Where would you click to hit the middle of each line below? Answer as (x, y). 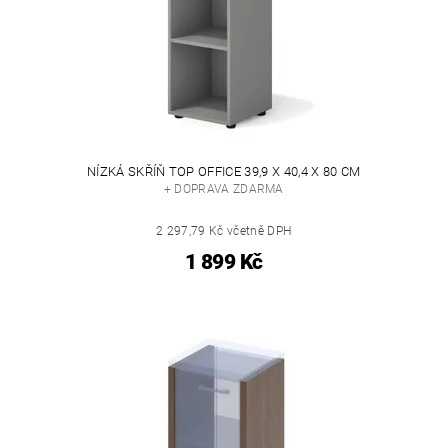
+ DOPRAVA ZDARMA (223, 189)
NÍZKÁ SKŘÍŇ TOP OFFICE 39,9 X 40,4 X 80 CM (224, 172)
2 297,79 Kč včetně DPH (224, 231)
